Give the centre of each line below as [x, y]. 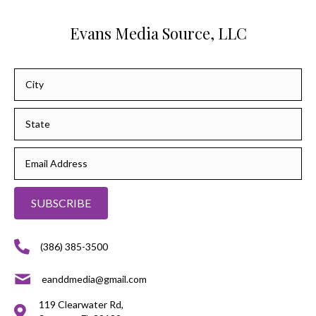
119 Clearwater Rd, [81, 304]
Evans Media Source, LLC [158, 33]
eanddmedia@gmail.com [94, 279]
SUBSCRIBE [61, 203]
